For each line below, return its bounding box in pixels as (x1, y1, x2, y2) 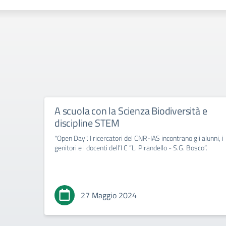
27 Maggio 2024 (81, 189, 137, 201)
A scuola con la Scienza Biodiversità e (54, 103, 207, 119)
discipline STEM (54, 115, 120, 131)
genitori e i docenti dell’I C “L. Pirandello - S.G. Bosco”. (54, 142, 207, 153)
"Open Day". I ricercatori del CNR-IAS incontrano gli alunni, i (54, 133, 223, 143)
